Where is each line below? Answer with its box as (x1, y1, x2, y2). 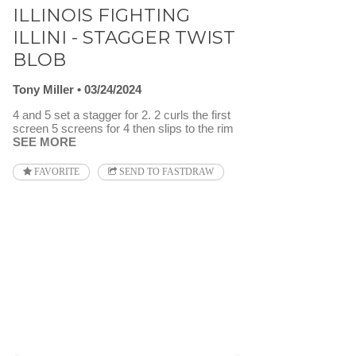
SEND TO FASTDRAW (117, 167, 214, 177)
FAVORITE (32, 167, 79, 177)
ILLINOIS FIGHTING (13, 3, 190, 26)
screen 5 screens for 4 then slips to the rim (13, 122, 234, 136)
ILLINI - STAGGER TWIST (13, 25, 235, 48)
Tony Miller (13, 83, 74, 97)
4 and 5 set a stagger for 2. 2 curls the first (13, 108, 230, 122)
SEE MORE (13, 135, 76, 149)
